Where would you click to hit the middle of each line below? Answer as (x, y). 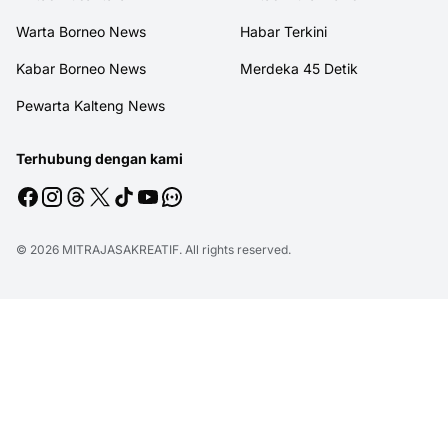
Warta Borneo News (81, 32)
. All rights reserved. (235, 250)
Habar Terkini (283, 32)
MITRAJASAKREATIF (120, 250)
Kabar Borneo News (81, 69)
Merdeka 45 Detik (299, 69)
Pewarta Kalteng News (90, 106)
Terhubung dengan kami (99, 159)
